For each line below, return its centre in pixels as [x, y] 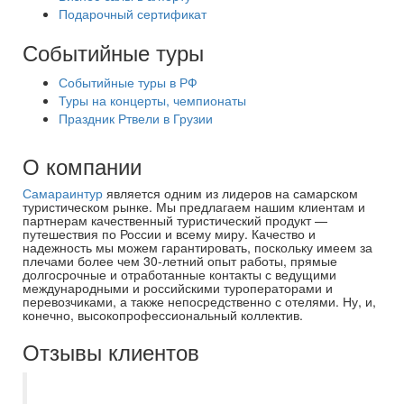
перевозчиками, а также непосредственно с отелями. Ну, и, [199, 301]
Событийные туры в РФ [128, 82]
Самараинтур [63, 193]
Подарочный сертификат [133, 14]
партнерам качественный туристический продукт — [175, 220]
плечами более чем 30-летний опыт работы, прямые [180, 261]
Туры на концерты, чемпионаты [152, 100]
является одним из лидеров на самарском [230, 193]
